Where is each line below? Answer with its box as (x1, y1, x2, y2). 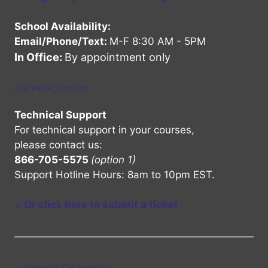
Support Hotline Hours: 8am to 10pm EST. (14, 168, 215, 181)
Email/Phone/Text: (14, 35, 109, 48)
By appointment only (65, 51, 170, 64)
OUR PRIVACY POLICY (14, 84, 90, 93)
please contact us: (14, 138, 102, 151)
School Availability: (14, 20, 111, 33)
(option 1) (91, 153, 136, 166)
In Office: (14, 51, 62, 64)
